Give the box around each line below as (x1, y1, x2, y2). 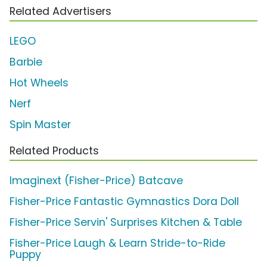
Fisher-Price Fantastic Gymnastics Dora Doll (10, 194, 239, 209)
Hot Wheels (10, 76, 69, 91)
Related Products (10, 144, 99, 159)
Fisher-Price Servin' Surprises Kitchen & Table (10, 215, 242, 230)
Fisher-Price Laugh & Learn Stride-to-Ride (10, 236, 225, 251)
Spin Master (10, 117, 71, 132)
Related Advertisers (10, 4, 111, 19)
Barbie (10, 55, 42, 70)
